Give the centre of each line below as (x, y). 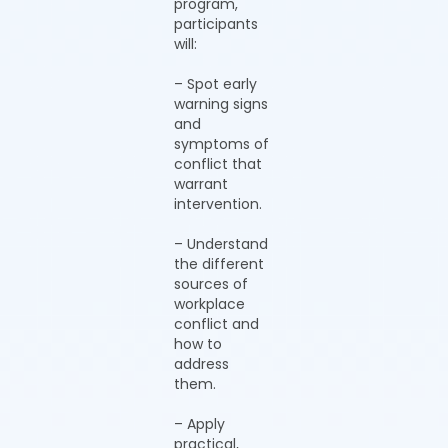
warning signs (221, 104)
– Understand (221, 244)
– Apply (199, 424)
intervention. (218, 204)
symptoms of (221, 144)
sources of (211, 284)
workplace (209, 304)
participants (216, 24)
